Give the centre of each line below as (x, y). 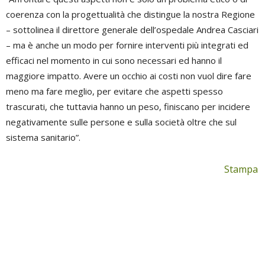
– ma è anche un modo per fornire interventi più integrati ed (127, 45)
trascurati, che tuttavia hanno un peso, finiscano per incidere (128, 106)
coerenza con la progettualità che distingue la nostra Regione (130, 14)
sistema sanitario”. (43, 137)
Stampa (241, 169)
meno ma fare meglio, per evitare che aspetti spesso (114, 91)
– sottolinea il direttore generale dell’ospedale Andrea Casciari (132, 30)
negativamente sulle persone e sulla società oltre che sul (121, 122)
